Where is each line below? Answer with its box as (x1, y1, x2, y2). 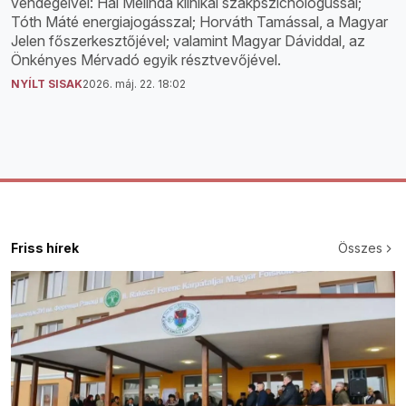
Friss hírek (11, 239, 79, 256)
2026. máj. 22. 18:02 (82, 76, 186, 91)
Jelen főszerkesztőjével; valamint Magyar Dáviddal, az (11, 31, 365, 50)
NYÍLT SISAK (11, 76, 82, 91)
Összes (338, 239, 382, 256)
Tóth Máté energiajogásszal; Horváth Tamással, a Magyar (11, 12, 388, 31)
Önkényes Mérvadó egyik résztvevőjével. (11, 50, 281, 69)
